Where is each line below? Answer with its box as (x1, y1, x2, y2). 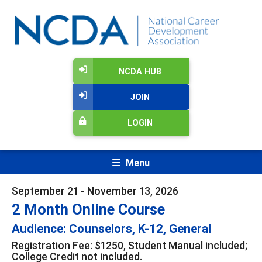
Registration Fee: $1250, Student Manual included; (12, 238, 247, 252)
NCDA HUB (118, 66, 161, 77)
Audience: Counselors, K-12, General (12, 220, 211, 236)
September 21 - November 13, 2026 (12, 184, 178, 198)
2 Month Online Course (12, 199, 165, 219)
